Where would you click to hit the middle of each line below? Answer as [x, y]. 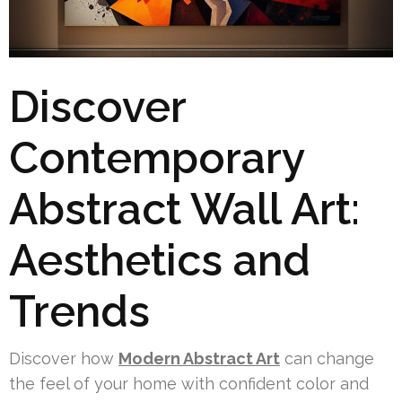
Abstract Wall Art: [184, 209]
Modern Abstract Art [199, 358]
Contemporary [157, 157]
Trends [79, 311]
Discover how [64, 358]
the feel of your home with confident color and [189, 383]
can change [327, 358]
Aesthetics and [160, 260]
